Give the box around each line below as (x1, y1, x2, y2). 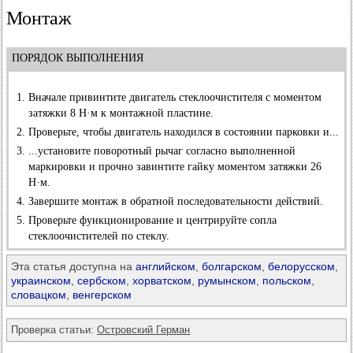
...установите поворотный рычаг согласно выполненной (28, 145, 295, 157)
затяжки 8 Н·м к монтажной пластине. (28, 107, 214, 119)
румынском (198, 274, 256, 287)
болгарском (202, 260, 262, 273)
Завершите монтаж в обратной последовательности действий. (28, 195, 323, 207)
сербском (77, 274, 126, 287)
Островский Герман (97, 324, 190, 336)
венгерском (72, 288, 132, 301)
